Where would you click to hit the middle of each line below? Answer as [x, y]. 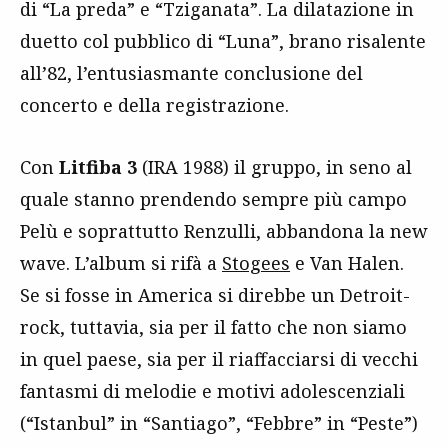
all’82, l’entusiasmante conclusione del [191, 72]
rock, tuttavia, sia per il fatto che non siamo [213, 326]
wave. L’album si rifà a [121, 262]
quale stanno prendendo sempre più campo [213, 198]
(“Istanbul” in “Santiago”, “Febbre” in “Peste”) [219, 422]
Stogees [256, 262]
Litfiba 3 [100, 166]
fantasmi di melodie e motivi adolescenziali [212, 390]
